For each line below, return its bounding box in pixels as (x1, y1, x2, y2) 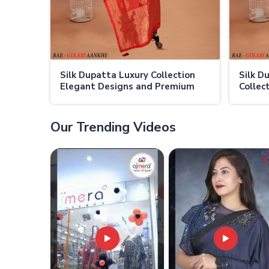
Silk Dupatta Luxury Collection (60, 68, 195, 81)
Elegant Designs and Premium (60, 80, 195, 92)
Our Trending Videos (50, 118, 176, 136)
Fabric (60, 91, 86, 104)
